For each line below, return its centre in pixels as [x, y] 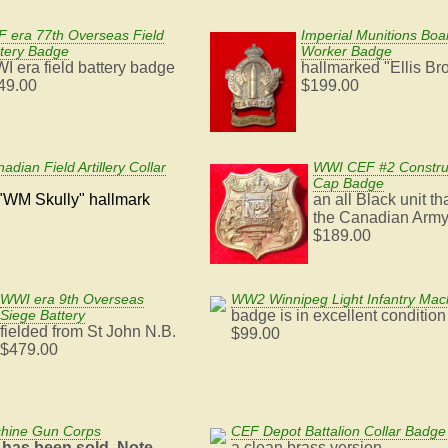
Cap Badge [348, 183]
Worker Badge [347, 51]
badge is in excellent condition [338, 316]
